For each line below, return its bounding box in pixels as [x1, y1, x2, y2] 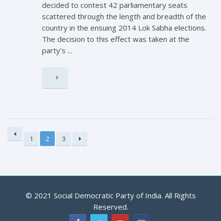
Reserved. [93, 202, 128, 212]
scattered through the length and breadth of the [42, 11, 206, 22]
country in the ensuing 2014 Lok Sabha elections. [42, 23, 206, 33]
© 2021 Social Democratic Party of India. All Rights [25, 190, 196, 201]
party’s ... [42, 45, 72, 56]
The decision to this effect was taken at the [42, 34, 189, 44]
